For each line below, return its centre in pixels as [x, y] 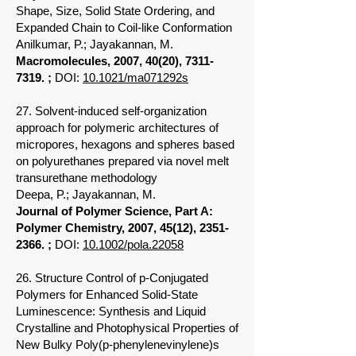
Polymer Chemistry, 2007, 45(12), [108, 228]
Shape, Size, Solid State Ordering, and [115, 11]
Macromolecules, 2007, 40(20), [101, 61]
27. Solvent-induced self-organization [111, 111]
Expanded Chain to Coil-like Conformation [124, 27]
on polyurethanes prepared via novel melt [122, 161]
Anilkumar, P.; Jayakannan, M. [95, 44]
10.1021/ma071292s [135, 77]
